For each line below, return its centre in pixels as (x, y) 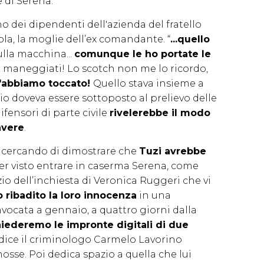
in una (154, 195)
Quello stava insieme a (148, 83)
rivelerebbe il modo (160, 113)
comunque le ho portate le (143, 54)
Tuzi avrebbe (173, 151)
